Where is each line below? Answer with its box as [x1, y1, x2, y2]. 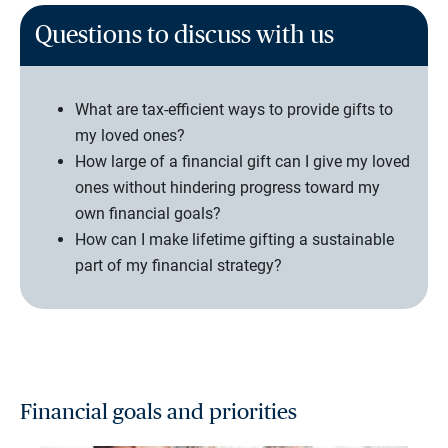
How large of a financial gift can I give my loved [75, 151, 410, 171]
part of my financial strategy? [75, 255, 282, 275]
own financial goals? [75, 203, 221, 223]
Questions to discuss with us [35, 22, 334, 48]
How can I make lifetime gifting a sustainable [75, 229, 394, 249]
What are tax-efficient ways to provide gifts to [75, 99, 393, 119]
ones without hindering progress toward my [75, 177, 380, 197]
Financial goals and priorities [20, 401, 297, 424]
